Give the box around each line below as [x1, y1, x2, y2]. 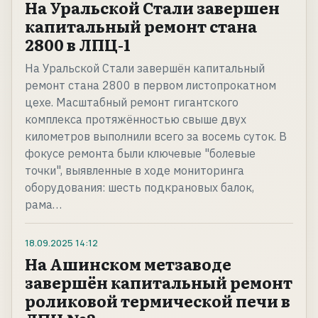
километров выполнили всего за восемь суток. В [25, 129, 287, 144]
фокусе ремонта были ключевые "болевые [25, 146, 256, 161]
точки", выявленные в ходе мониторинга [25, 163, 244, 178]
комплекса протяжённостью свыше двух [25, 112, 246, 127]
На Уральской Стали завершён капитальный [25, 61, 265, 76]
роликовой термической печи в [25, 289, 290, 313]
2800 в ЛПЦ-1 [25, 33, 131, 57]
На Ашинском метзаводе [25, 252, 231, 276]
